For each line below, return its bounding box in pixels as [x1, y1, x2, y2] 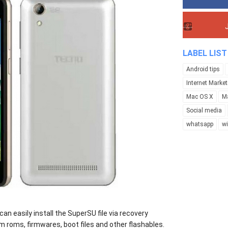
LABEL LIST [183, 48, 227, 58]
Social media [186, 107, 222, 114]
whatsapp [186, 121, 213, 128]
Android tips [186, 66, 220, 73]
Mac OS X [186, 93, 213, 100]
